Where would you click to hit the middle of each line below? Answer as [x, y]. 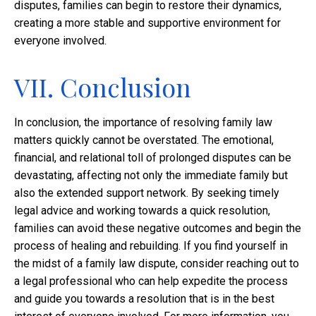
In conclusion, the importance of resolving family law [143, 123]
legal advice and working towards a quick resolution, [142, 211]
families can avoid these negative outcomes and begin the [158, 229]
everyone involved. [60, 41]
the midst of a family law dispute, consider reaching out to [157, 264]
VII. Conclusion [103, 87]
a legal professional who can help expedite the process [151, 281]
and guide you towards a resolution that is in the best [144, 299]
